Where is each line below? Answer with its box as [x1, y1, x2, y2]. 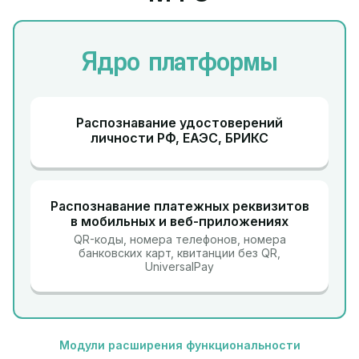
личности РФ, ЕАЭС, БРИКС [91, 130, 268, 146]
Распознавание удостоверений [76, 115, 283, 131]
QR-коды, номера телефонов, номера [73, 232, 286, 246]
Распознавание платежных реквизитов [50, 198, 309, 214]
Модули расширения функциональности [58, 338, 301, 352]
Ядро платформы [81, 46, 278, 77]
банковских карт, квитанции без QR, [79, 246, 280, 260]
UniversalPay [145, 260, 214, 273]
